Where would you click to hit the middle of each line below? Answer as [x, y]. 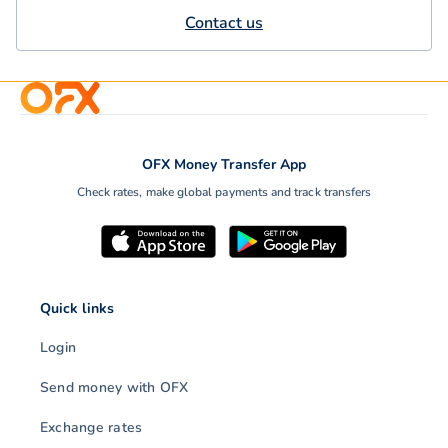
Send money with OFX [114, 388]
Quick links [77, 309]
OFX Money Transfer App [224, 165]
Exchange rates [91, 428]
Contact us [224, 23]
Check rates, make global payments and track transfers [224, 192]
